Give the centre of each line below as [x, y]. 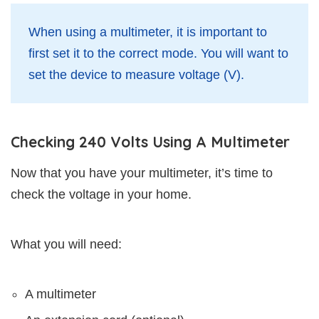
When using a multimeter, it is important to [148, 32]
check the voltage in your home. [101, 194]
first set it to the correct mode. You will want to [158, 53]
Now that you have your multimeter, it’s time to [142, 173]
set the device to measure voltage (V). [136, 74]
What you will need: [66, 244]
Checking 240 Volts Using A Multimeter [150, 141]
